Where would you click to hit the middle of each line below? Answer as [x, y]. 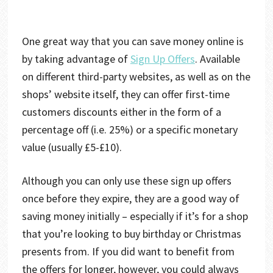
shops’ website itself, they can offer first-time [126, 94]
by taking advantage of [76, 58]
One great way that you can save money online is [133, 41]
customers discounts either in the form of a [121, 112]
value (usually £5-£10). [73, 147]
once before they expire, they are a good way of [130, 198]
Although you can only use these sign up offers [126, 180]
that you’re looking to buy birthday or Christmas [131, 233]
